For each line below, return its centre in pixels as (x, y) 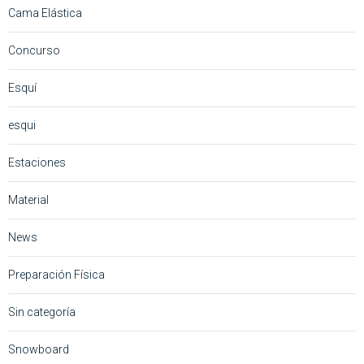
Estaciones (37, 162)
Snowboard (39, 349)
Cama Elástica (45, 13)
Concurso (34, 50)
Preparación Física (56, 274)
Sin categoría (42, 312)
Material (28, 199)
